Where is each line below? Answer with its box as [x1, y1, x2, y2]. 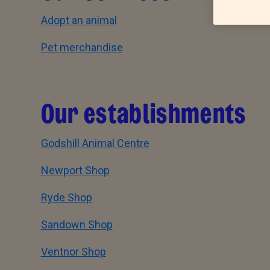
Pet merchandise [40, 41, 123, 54]
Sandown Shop [40, 218, 113, 231]
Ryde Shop [40, 191, 92, 204]
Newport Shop [40, 164, 110, 177]
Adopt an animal [40, 14, 117, 27]
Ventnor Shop [40, 245, 106, 258]
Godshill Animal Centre [40, 137, 149, 149]
